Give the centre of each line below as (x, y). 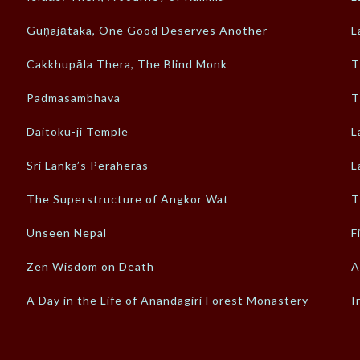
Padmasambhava (74, 97)
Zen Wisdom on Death (91, 266)
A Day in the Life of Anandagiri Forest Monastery (168, 300)
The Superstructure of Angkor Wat (128, 198)
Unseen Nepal (67, 232)
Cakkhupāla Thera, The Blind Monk (127, 63)
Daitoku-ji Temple (78, 131)
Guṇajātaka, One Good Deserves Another (147, 30)
